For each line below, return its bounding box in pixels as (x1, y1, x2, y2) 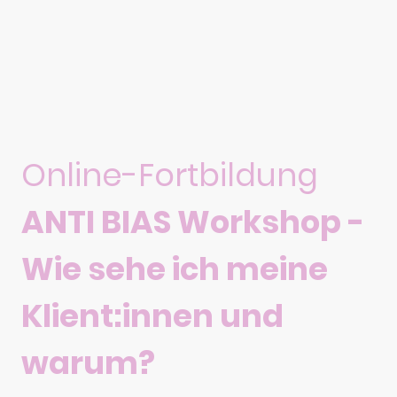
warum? (21, 340, 155, 385)
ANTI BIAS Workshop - (21, 199, 364, 244)
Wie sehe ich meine (21, 246, 328, 291)
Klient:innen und (21, 293, 284, 338)
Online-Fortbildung (21, 152, 326, 197)
